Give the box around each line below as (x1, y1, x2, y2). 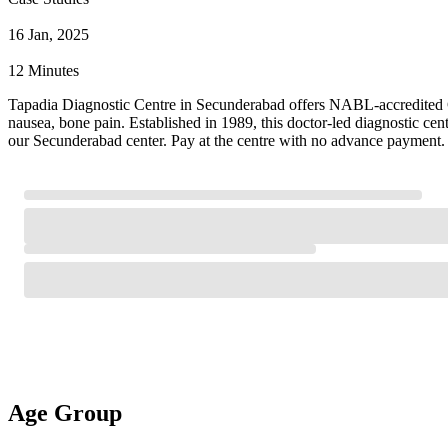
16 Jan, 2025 (8, 25, 89, 43)
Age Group (8, 399, 122, 426)
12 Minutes (8, 61, 79, 79)
